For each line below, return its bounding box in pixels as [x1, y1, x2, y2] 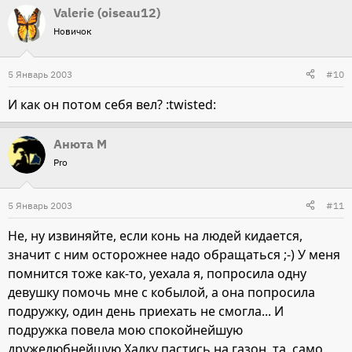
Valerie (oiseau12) [53, 4, 160, 20]
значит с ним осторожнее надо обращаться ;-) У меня [8, 245, 340, 263]
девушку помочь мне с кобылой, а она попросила [8, 283, 315, 301]
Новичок [53, 24, 92, 37]
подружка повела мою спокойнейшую [8, 321, 243, 339]
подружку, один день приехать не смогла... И [8, 302, 284, 320]
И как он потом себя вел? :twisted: [8, 95, 216, 113]
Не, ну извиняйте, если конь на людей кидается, [8, 226, 302, 244]
